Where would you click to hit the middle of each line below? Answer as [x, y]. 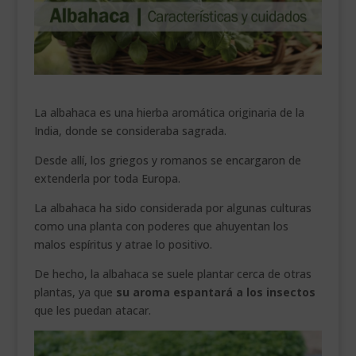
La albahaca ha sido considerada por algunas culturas [172, 208]
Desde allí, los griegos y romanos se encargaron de [167, 161]
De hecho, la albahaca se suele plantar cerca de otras [172, 274]
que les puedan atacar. [92, 311]
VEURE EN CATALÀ [58, 49]
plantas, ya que [73, 292]
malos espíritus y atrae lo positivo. [123, 245]
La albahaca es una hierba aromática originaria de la [169, 113]
